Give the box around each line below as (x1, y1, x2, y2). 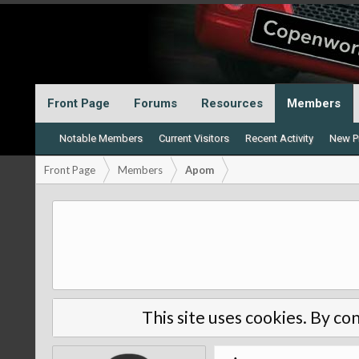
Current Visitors (158, 132, 229, 144)
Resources (200, 96, 263, 111)
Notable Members (58, 132, 143, 144)
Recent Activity (244, 132, 313, 144)
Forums (133, 96, 177, 111)
